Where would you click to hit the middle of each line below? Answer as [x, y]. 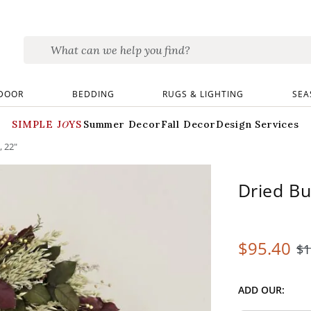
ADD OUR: [261, 290]
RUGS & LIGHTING [203, 94]
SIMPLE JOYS [48, 124]
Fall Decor [188, 124]
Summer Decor [122, 124]
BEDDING [93, 94]
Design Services [257, 124]
